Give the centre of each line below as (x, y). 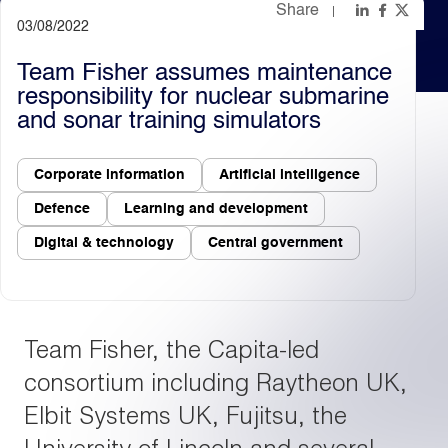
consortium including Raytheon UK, (215, 382)
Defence (62, 209)
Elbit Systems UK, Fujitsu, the (185, 415)
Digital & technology (104, 243)
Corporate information (109, 175)
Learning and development (216, 209)
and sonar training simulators (169, 122)
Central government (275, 243)
